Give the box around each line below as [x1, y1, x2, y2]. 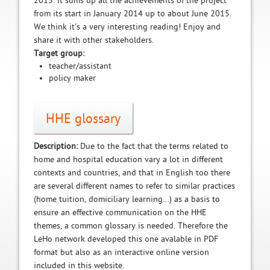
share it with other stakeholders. [33, 36, 154, 45]
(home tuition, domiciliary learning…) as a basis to [33, 195, 220, 204]
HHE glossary [45, 111, 121, 126]
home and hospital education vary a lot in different [33, 155, 223, 164]
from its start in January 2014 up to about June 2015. [33, 9, 231, 18]
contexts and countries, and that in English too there [33, 168, 230, 177]
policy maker [48, 74, 96, 83]
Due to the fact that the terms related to [80, 142, 228, 151]
